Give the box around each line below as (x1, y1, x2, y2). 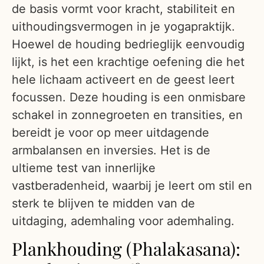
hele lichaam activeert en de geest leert (12, 72, 235, 87)
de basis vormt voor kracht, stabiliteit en (12, 2, 235, 16)
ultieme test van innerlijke (12, 161, 156, 175)
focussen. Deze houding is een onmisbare (12, 90, 246, 104)
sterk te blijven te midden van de (12, 196, 195, 210)
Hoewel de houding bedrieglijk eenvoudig (12, 37, 245, 51)
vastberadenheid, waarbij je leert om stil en (12, 179, 252, 193)
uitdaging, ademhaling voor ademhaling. (12, 214, 235, 228)
